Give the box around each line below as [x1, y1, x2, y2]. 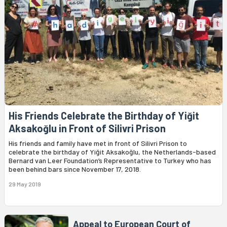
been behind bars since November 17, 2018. [9, 165, 141, 174]
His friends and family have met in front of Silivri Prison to [9, 139, 187, 148]
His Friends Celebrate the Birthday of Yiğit [9, 109, 199, 122]
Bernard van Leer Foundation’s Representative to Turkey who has [9, 156, 211, 165]
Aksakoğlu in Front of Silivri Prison [9, 122, 166, 135]
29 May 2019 [9, 180, 41, 188]
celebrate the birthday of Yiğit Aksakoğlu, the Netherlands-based [9, 147, 216, 157]
